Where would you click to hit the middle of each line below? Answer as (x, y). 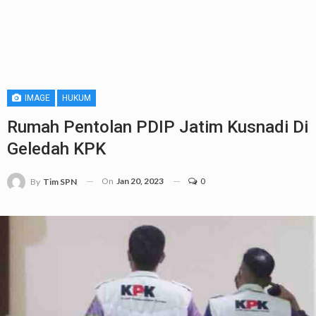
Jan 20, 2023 (140, 181)
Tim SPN (60, 181)
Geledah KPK (56, 149)
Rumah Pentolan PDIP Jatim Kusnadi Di (158, 127)
